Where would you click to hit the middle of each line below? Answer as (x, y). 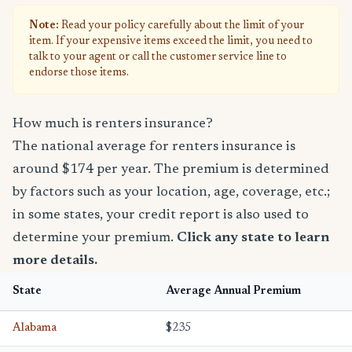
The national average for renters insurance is (154, 147)
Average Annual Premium (233, 291)
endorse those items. (79, 73)
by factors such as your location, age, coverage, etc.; (171, 192)
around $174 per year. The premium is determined (171, 169)
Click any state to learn (253, 238)
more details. (55, 260)
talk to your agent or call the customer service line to (158, 57)
